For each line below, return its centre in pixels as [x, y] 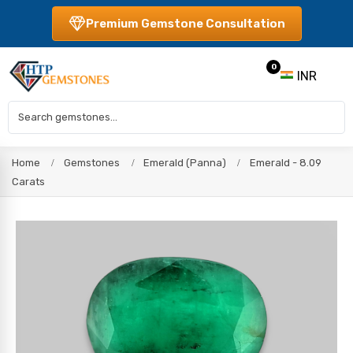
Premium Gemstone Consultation [185, 24]
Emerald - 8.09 [286, 163]
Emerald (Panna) [184, 163]
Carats [28, 182]
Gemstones [92, 163]
